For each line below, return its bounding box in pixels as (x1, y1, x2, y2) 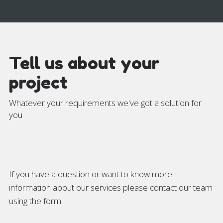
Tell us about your (8, 53, 159, 74)
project (8, 72, 68, 93)
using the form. (8, 195, 63, 207)
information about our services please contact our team (8, 182, 213, 194)
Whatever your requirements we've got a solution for (8, 97, 202, 109)
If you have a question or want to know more (8, 168, 172, 180)
